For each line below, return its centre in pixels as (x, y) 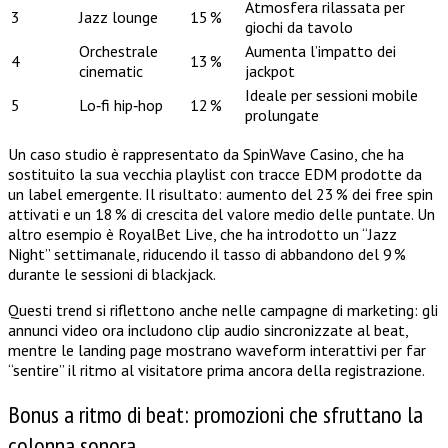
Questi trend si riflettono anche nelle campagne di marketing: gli (223, 309)
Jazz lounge (118, 16)
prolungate (282, 114)
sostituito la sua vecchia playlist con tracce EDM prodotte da (215, 173)
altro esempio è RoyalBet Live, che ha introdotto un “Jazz (202, 233)
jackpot (270, 70)
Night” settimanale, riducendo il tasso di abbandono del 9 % (207, 253)
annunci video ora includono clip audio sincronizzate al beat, (208, 329)
